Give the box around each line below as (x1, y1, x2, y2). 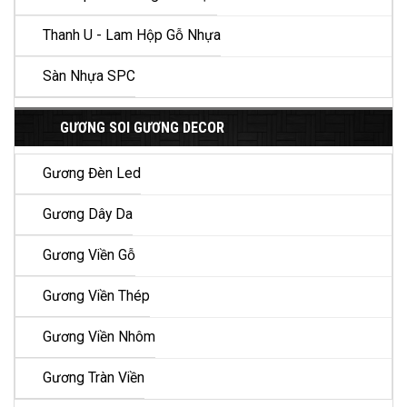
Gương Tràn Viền (43, 370, 144, 387)
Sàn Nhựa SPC (43, 68, 135, 85)
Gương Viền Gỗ (43, 247, 135, 264)
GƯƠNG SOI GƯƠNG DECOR (60, 119, 224, 137)
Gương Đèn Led (43, 165, 141, 183)
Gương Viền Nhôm (43, 329, 155, 346)
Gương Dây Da (43, 206, 133, 223)
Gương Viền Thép (43, 288, 150, 305)
